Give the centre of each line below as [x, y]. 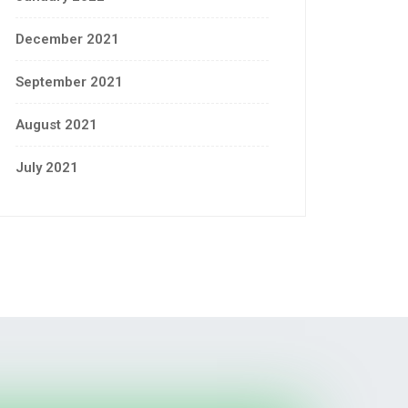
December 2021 [67, 39]
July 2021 [47, 168]
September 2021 [69, 82]
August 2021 [56, 125]
